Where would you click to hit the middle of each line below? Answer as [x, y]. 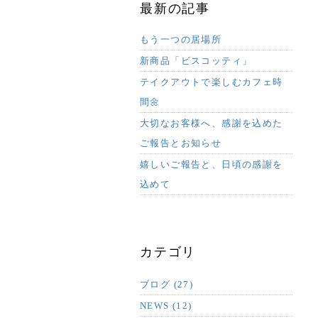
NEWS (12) [166, 306]
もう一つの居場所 [181, 39]
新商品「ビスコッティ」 [196, 61]
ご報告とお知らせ [181, 143]
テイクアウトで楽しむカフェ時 [212, 82]
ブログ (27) [167, 284]
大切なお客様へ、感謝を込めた [212, 123]
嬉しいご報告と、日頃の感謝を [212, 164]
